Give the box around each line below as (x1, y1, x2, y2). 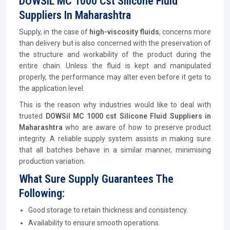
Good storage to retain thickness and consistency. (28, 206, 188, 214)
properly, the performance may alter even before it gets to (19, 73, 211, 81)
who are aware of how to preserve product (63, 123, 211, 131)
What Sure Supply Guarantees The (19, 172, 174, 185)
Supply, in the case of (19, 28, 90, 36)
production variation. (19, 157, 85, 165)
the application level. (19, 84, 85, 92)
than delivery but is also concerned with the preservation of (19, 39, 211, 47)
